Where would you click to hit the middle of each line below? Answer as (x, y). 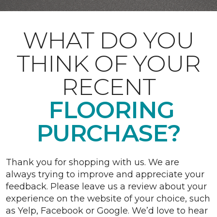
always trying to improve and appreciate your (105, 174)
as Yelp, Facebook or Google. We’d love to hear (107, 211)
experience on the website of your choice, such (108, 199)
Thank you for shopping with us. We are (93, 162)
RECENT (108, 87)
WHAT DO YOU (108, 40)
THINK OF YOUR (108, 63)
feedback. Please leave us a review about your (106, 186)
